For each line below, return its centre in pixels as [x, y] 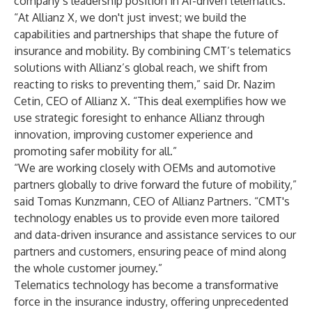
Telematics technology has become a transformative [146, 285]
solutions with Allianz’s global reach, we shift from [141, 68]
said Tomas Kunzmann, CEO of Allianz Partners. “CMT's [152, 201]
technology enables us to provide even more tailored [147, 218]
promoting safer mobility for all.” [95, 151]
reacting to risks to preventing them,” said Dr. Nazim [145, 84]
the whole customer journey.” [88, 268]
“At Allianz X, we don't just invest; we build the [130, 17]
